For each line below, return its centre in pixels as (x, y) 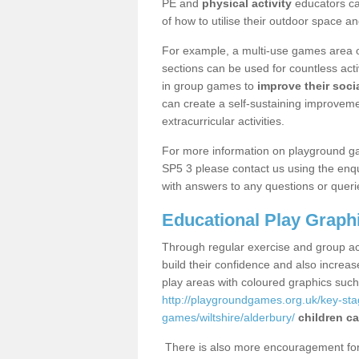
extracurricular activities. (223, 121)
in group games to (210, 86)
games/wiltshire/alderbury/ (228, 317)
